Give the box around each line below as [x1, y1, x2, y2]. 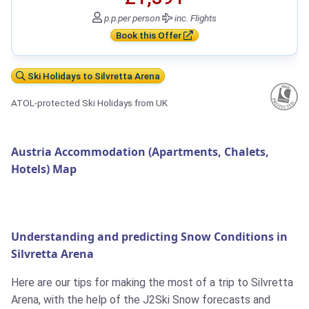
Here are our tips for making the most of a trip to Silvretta [11, 276, 293, 290]
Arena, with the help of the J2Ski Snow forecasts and [11, 293, 270, 307]
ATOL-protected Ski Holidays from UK [11, 97, 168, 109]
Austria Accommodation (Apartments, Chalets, [11, 144, 269, 160]
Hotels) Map [11, 161, 77, 177]
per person [118, 12, 160, 24]
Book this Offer [116, 30, 183, 41]
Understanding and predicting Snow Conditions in [11, 229, 288, 245]
